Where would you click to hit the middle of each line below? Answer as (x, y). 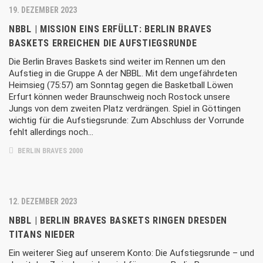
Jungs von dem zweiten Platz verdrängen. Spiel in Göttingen (125, 109)
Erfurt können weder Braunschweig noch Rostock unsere (119, 97)
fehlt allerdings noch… (51, 132)
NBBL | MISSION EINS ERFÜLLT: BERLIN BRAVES (110, 29)
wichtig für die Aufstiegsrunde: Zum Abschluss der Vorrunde (127, 120)
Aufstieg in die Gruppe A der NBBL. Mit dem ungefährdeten (123, 73)
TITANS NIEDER (42, 235)
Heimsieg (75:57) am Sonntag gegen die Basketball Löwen (121, 85)
